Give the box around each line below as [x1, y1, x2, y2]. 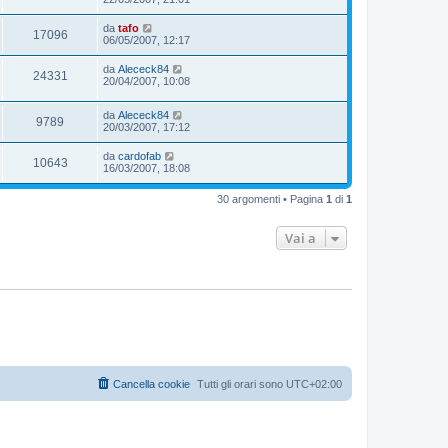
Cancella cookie [113, 377, 190, 390]
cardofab [118, 150, 161, 163]
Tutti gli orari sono [197, 377, 286, 390]
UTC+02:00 [286, 377, 342, 390]
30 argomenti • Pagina [217, 193, 326, 206]
